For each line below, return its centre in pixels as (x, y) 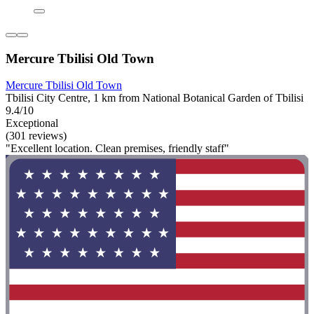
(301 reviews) (36, 136)
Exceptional (32, 123)
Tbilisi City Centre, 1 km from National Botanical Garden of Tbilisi (155, 98)
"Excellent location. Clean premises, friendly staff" (117, 149)
